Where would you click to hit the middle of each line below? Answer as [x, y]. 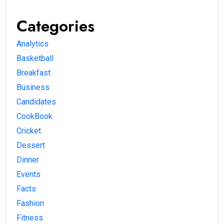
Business [33, 87]
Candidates [36, 102]
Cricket [29, 131]
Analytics [32, 44]
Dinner [28, 160]
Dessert [31, 145]
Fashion [30, 203]
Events [28, 174]
